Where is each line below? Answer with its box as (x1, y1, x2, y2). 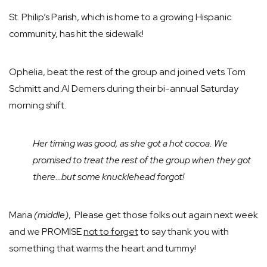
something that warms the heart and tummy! (9, 241, 196, 254)
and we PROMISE (9, 225, 83, 238)
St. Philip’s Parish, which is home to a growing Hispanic (9, 10, 231, 23)
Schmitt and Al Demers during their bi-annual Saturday (9, 82, 238, 95)
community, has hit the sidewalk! (9, 27, 144, 40)
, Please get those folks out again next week (69, 208, 258, 221)
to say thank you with (138, 225, 229, 238)
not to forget (83, 225, 138, 238)
